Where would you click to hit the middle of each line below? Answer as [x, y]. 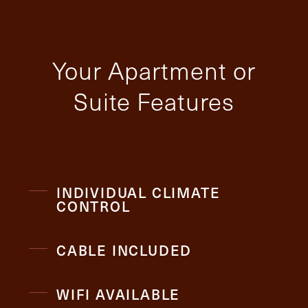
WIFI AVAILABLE [119, 294]
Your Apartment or [154, 70]
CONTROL [93, 206]
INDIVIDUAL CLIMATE [139, 192]
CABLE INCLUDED [124, 250]
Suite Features [154, 101]
